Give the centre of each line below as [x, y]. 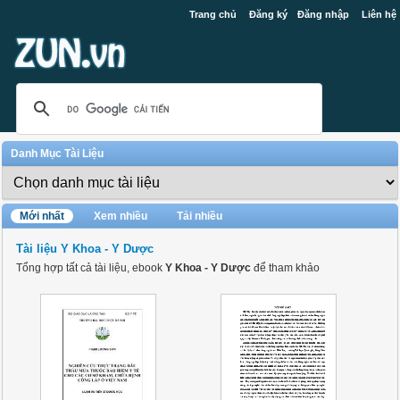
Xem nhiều [121, 216]
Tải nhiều [200, 216]
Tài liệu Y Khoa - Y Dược [85, 249]
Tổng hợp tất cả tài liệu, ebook [91, 268]
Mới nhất [42, 216]
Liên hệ [379, 14]
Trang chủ [212, 14]
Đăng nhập [323, 14]
